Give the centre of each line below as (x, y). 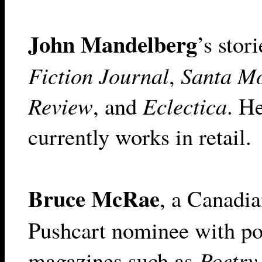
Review (61, 106)
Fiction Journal (99, 75)
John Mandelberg (113, 44)
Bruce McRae (94, 198)
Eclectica (185, 106)
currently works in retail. (140, 136)
